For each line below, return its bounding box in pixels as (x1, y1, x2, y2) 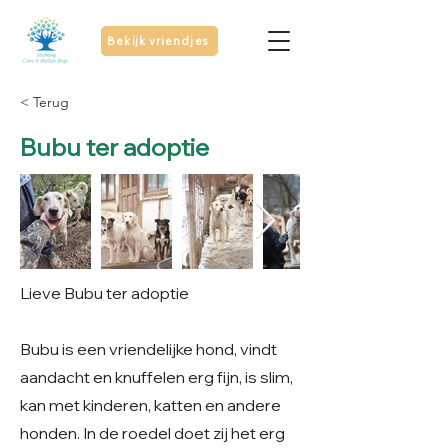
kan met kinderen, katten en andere (20, 395, 281, 415)
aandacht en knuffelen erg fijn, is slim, (20, 367, 293, 387)
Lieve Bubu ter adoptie (20, 283, 189, 303)
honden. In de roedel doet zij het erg (20, 423, 285, 443)
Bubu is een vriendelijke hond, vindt (20, 339, 277, 359)
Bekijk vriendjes (107, 34, 208, 48)
